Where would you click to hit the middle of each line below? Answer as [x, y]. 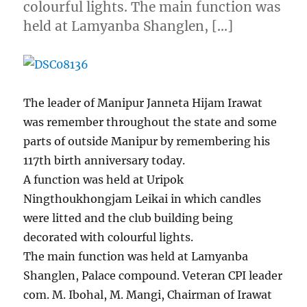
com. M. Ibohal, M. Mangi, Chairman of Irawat [148, 294]
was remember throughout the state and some [150, 122]
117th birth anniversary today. [105, 160]
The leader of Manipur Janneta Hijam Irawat [143, 102]
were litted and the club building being [128, 218]
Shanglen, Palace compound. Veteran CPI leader [153, 275]
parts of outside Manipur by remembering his [147, 141]
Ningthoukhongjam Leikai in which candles [143, 198]
